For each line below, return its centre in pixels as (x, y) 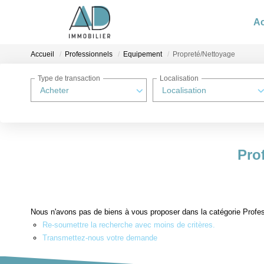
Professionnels (89, 55)
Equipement (143, 55)
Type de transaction (69, 79)
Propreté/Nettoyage (204, 55)
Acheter (55, 90)
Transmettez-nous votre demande (100, 237)
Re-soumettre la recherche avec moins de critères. (129, 225)
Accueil (42, 55)
